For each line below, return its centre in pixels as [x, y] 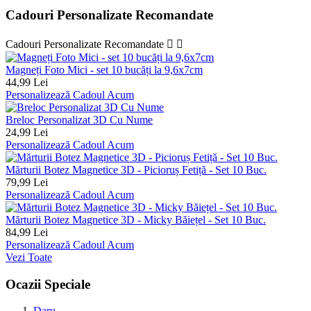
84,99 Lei [27, 232]
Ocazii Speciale [48, 284]
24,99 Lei [27, 132]
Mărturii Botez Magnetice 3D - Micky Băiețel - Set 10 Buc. [136, 219]
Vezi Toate [29, 257]
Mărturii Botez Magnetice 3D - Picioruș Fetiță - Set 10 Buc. [136, 169]
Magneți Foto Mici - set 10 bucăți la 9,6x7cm [104, 69]
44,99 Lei [27, 82]
